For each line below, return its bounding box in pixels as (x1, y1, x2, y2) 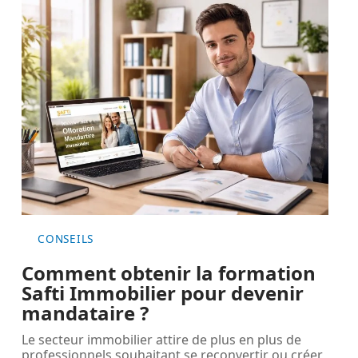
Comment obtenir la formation (22, 259, 316, 286)
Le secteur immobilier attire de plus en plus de (22, 330, 302, 348)
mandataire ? (22, 299, 149, 326)
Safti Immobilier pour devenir (22, 279, 304, 306)
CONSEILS (38, 230, 93, 246)
